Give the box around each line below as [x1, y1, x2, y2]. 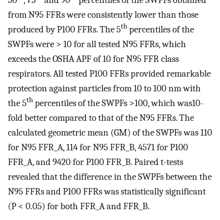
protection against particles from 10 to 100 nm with [8, 82, 201, 94]
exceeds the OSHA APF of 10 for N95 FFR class [8, 53, 179, 64]
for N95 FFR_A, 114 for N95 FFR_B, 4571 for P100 [8, 141, 188, 153]
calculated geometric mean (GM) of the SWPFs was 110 [8, 127, 212, 138]
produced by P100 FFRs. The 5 [8, 24, 121, 35]
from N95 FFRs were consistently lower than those [8, 9, 198, 20]
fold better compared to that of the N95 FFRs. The [8, 112, 194, 123]
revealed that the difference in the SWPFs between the [8, 171, 212, 182]
